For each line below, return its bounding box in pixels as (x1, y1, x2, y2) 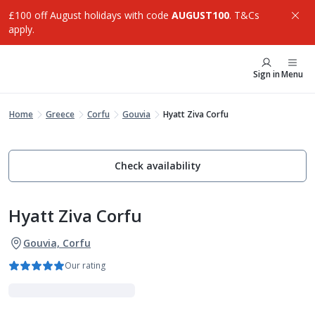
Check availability (114, 159, 201, 172)
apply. (8, 22, 34, 36)
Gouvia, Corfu (23, 236, 91, 250)
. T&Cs (229, 8, 259, 22)
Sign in (253, 68, 280, 80)
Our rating (65, 259, 105, 271)
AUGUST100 (172, 8, 229, 22)
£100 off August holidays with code (8, 8, 172, 22)
